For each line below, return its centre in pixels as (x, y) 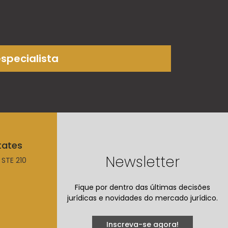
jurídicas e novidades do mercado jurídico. (142, 198)
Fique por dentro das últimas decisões (142, 187)
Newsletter (142, 162)
